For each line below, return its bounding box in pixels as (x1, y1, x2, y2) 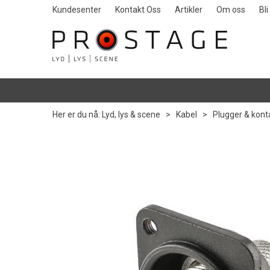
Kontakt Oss (115, 5, 161, 14)
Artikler (175, 5, 202, 14)
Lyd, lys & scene (102, 110, 160, 119)
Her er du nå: (52, 110, 100, 119)
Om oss (216, 5, 245, 14)
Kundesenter (52, 5, 101, 14)
